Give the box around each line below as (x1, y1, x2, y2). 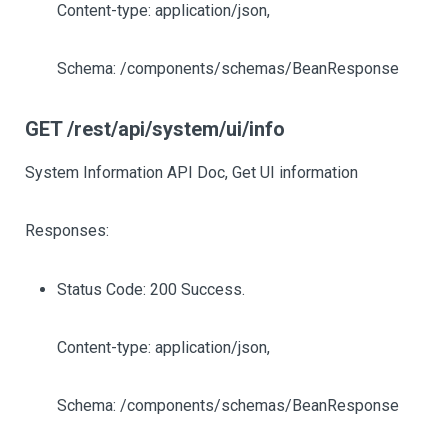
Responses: (25, 221, 109, 240)
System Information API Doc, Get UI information (25, 163, 358, 182)
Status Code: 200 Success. (57, 280, 245, 299)
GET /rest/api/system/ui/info (25, 117, 285, 141)
